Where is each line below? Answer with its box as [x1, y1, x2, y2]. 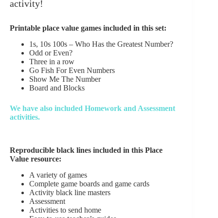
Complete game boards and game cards [29, 180, 149, 188]
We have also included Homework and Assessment [10, 104, 175, 112]
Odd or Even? [29, 48, 73, 57]
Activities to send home [29, 206, 101, 215]
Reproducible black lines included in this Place [10, 146, 163, 155]
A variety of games [29, 171, 87, 180]
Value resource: [10, 155, 61, 163]
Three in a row [29, 57, 74, 66]
